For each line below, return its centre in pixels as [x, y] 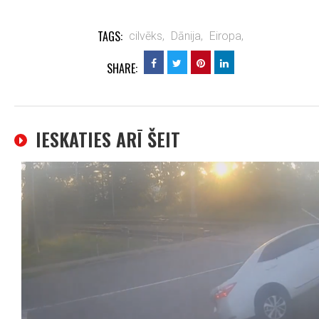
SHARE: [122, 68]
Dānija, [187, 36]
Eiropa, [226, 36]
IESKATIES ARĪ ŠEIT [108, 139]
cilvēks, [146, 36]
